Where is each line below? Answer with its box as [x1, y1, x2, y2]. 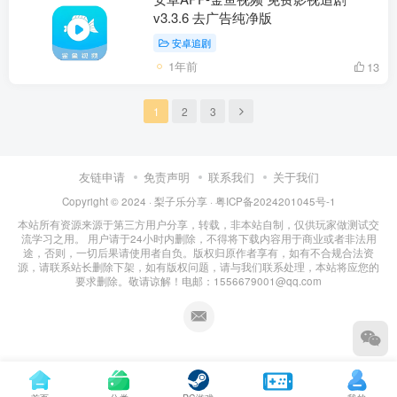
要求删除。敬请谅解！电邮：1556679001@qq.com [75, 273, 322, 288]
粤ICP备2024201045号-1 [214, 193, 336, 208]
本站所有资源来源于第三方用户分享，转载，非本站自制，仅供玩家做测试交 [18, 216, 379, 231]
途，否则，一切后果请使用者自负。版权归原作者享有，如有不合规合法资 [23, 245, 374, 260]
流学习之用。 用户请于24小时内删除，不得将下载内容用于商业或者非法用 [20, 230, 377, 245]
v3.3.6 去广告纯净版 [153, 7, 272, 27]
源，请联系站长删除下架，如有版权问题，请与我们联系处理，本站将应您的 [18, 259, 379, 274]
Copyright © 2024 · [61, 193, 154, 208]
